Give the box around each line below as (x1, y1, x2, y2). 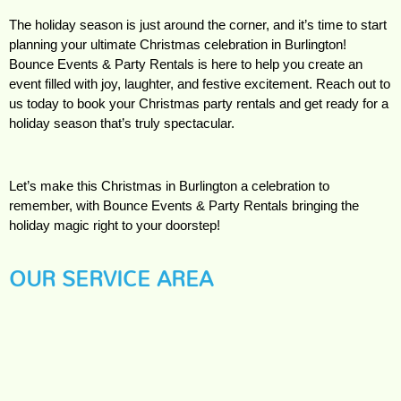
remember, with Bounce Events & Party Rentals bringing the (9, 198, 359, 213)
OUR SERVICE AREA (9, 256, 213, 299)
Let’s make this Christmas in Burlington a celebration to (9, 178, 329, 193)
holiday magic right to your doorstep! (9, 218, 220, 233)
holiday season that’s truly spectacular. (9, 115, 235, 131)
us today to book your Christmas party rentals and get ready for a (9, 96, 388, 111)
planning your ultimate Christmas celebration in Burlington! (9, 37, 346, 52)
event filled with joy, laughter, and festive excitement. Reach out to (9, 76, 390, 91)
